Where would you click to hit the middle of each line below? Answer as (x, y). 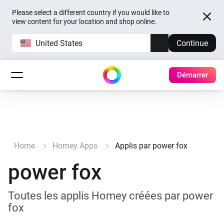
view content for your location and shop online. (84, 21)
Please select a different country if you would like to (91, 12)
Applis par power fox (151, 146)
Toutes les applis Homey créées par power (110, 196)
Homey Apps (75, 146)
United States (59, 43)
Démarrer (192, 75)
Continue (192, 43)
